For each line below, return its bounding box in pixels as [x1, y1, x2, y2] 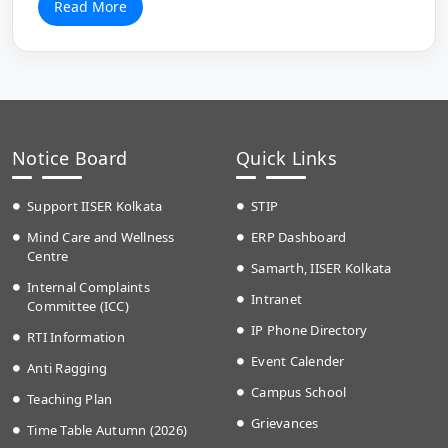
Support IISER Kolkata [27, 197, 163, 216]
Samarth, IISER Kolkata [251, 259, 392, 278]
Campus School [251, 383, 347, 402]
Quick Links [236, 146, 337, 171]
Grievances [251, 414, 319, 433]
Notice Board [12, 146, 127, 171]
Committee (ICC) [27, 297, 129, 316]
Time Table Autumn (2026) [27, 421, 187, 440]
